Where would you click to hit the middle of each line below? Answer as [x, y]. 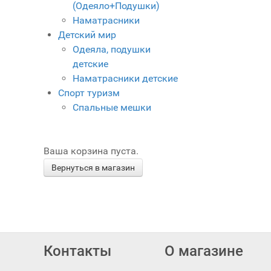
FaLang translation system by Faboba [83, 212]
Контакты [77, 251]
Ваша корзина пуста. [91, 151]
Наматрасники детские [125, 78]
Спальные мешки [112, 107]
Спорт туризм [89, 93]
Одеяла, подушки [112, 49]
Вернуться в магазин [93, 167]
